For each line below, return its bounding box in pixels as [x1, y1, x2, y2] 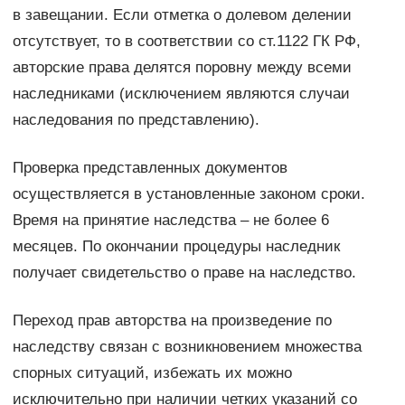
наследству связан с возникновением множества [12, 337, 362, 355]
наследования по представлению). [12, 110, 259, 128]
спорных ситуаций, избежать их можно [12, 363, 292, 381]
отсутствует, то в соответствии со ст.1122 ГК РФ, [12, 32, 361, 50]
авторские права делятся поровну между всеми [12, 58, 352, 76]
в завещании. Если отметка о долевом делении [12, 5, 352, 24]
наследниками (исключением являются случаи [12, 84, 350, 102]
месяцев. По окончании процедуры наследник [12, 237, 340, 255]
